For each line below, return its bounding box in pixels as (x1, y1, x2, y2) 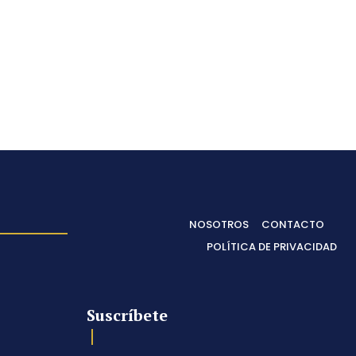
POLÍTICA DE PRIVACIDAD (207, 239, 337, 255)
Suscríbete (87, 304, 168, 327)
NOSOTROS (189, 217, 249, 233)
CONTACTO (261, 217, 324, 233)
